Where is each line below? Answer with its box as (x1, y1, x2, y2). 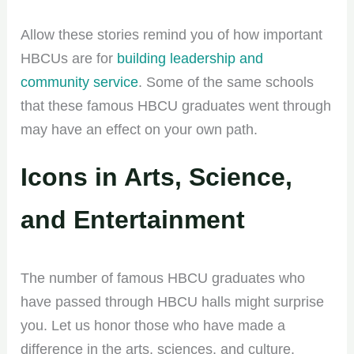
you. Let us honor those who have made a (21, 317, 286, 333)
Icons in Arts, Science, (21, 162, 293, 191)
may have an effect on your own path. (21, 121, 258, 137)
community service (21, 73, 139, 90)
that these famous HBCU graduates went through (21, 97, 332, 114)
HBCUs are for (21, 50, 118, 66)
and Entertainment (21, 205, 246, 234)
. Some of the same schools (138, 73, 314, 90)
